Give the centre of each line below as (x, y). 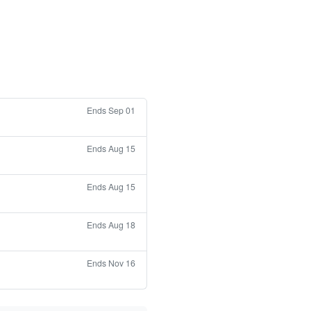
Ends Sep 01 (111, 110)
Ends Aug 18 (111, 225)
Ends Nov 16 (111, 263)
